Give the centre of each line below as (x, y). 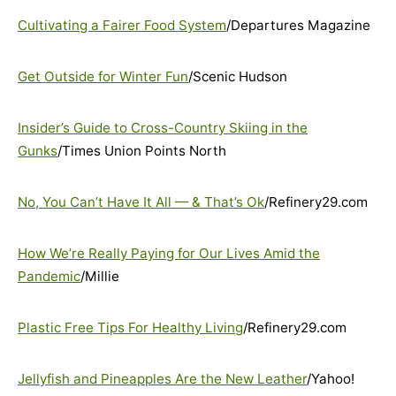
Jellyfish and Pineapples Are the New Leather (162, 379)
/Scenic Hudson (238, 76)
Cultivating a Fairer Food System (122, 25)
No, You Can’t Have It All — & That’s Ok (141, 202)
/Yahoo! (331, 379)
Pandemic (49, 276)
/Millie (100, 276)
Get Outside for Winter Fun (103, 76)
